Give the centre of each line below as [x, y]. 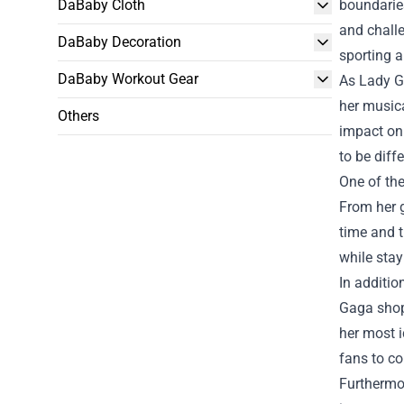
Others [78, 116]
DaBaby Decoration [119, 42]
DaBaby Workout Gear [128, 79]
